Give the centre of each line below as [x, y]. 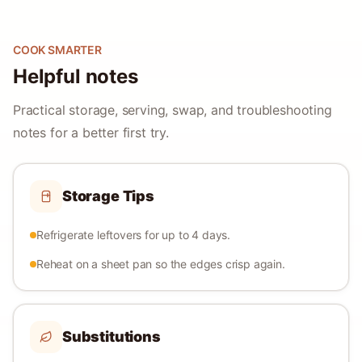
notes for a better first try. [91, 133]
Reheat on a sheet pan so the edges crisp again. [161, 264]
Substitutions [112, 337]
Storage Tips [108, 196]
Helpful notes [76, 76]
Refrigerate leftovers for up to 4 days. [134, 235]
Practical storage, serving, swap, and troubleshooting [173, 110]
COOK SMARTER [57, 50]
